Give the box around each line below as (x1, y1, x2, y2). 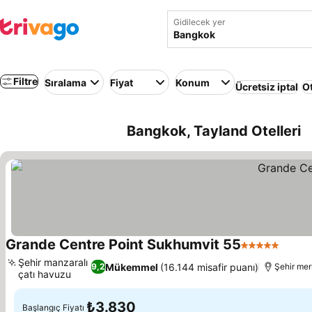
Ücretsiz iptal (235, 81, 298, 93)
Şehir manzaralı (18, 256, 88, 268)
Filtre (13, 75, 38, 87)
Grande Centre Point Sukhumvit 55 (6, 236, 241, 253)
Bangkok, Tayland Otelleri (127, 123, 301, 139)
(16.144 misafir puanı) (160, 260, 259, 273)
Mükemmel (105, 260, 159, 273)
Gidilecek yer (173, 17, 225, 27)
